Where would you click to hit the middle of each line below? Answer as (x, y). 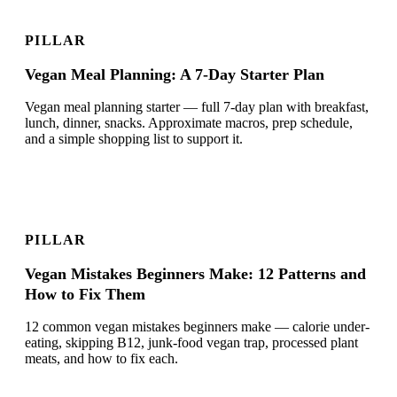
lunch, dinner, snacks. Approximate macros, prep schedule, (189, 123)
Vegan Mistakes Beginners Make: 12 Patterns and (195, 274)
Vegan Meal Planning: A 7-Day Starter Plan (175, 75)
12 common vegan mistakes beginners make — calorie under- (197, 327)
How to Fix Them (85, 295)
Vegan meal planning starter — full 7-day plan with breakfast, (197, 107)
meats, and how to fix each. (101, 359)
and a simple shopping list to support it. (134, 139)
